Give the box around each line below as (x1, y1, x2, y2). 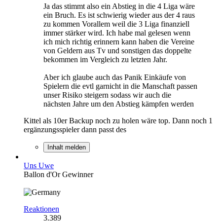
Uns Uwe (24, 161, 54, 170)
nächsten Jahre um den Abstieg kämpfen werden (43, 99, 194, 108)
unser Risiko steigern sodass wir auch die (43, 90, 171, 99)
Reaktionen (24, 204, 59, 213)
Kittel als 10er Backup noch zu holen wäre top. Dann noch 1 (24, 116, 213, 125)
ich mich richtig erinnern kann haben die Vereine (43, 37, 194, 46)
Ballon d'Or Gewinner (24, 170, 93, 179)
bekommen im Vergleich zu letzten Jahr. (43, 55, 167, 64)
